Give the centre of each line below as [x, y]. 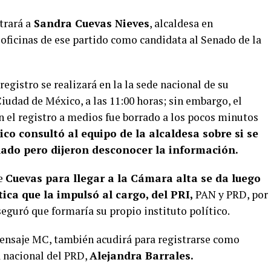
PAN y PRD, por [230, 195]
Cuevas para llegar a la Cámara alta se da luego [133, 178]
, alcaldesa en [181, 24]
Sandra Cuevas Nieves [90, 24]
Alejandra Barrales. [142, 256]
